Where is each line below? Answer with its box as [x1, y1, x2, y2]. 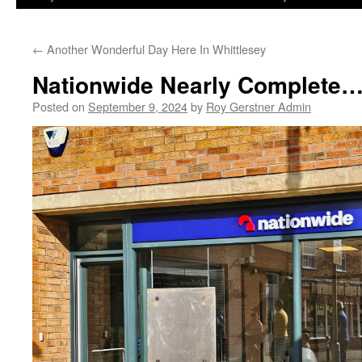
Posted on [32, 98, 85, 115]
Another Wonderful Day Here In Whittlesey [44, 40, 266, 57]
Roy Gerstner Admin [206, 98, 311, 115]
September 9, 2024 [88, 98, 187, 115]
